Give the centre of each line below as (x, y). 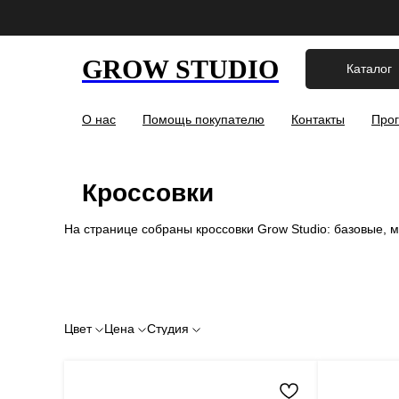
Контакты (318, 119)
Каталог (370, 69)
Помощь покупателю (204, 119)
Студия (168, 329)
